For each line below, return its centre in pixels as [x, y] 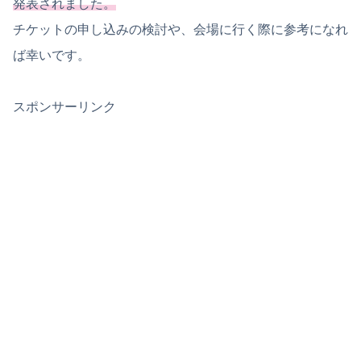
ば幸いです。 [52, 56]
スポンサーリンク [64, 107]
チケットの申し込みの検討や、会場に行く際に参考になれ [180, 30]
